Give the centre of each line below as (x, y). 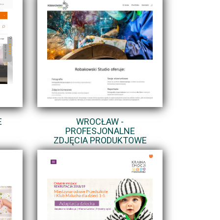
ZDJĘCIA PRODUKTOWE (100, 140)
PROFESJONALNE (100, 131)
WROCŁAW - (100, 121)
